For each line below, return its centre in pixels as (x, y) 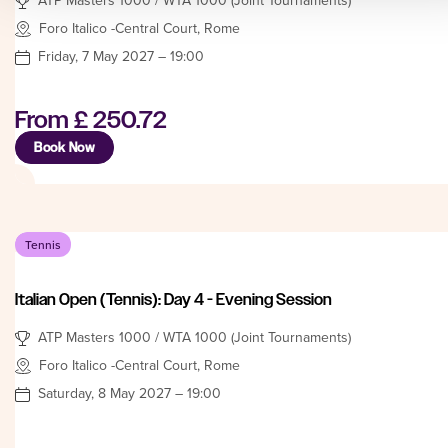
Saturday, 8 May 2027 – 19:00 (129, 392)
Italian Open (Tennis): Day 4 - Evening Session (173, 299)
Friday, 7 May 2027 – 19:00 (121, 55)
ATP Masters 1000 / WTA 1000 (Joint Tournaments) (194, 336)
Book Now (64, 147)
